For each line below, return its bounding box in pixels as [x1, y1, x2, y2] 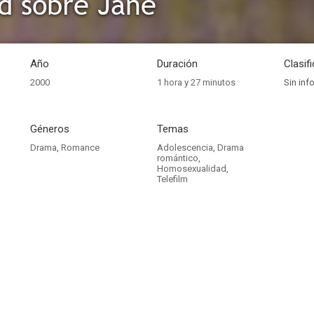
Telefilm [157, 174, 188, 184]
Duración [157, 57, 198, 70]
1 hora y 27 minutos [157, 77, 235, 88]
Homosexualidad [157, 163, 226, 174]
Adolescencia [157, 142, 213, 153]
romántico [157, 153, 198, 163]
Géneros [30, 123, 69, 135]
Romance [61, 142, 100, 153]
